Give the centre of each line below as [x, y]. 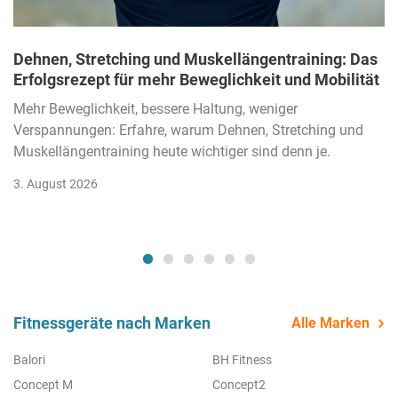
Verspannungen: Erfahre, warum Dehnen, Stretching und [188, 130]
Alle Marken [330, 322]
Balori [29, 359]
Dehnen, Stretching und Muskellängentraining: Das [195, 59]
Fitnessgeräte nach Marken [112, 322]
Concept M [43, 384]
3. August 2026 [56, 183]
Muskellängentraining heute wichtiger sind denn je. [172, 151]
